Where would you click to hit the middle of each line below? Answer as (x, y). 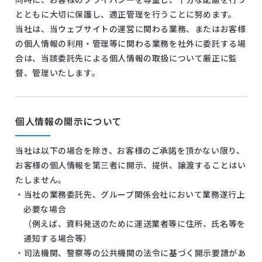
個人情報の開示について (69, 121)
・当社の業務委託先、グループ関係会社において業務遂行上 (130, 194)
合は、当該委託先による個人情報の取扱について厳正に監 (126, 58)
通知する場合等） (58, 238)
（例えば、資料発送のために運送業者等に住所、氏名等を (135, 223)
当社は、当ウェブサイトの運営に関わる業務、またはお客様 (131, 28)
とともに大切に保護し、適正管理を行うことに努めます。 (126, 14)
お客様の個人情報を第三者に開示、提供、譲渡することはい (131, 165)
